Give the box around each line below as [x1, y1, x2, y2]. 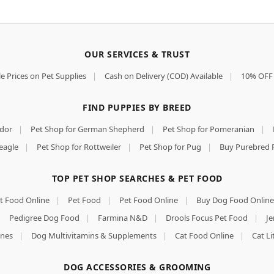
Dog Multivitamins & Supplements [31, 229, 157, 241]
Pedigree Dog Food [9, 212, 80, 223]
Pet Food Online [119, 194, 178, 206]
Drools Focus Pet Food [165, 212, 248, 223]
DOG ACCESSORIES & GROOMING [64, 261, 210, 273]
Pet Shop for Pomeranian [162, 123, 254, 135]
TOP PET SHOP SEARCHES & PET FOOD [51, 172, 223, 184]
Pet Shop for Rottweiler [37, 141, 121, 152]
